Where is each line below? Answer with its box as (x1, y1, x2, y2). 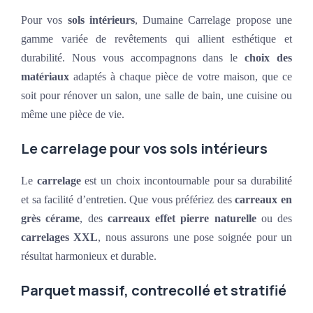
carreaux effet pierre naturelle (107, 212, 256, 225)
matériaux (21, 71, 69, 83)
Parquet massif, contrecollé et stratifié (21, 281, 286, 300)
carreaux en (235, 194, 293, 206)
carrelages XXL (21, 231, 99, 244)
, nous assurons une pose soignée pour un (98, 231, 292, 244)
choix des (245, 52, 293, 64)
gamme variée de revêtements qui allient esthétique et (21, 33, 292, 45)
